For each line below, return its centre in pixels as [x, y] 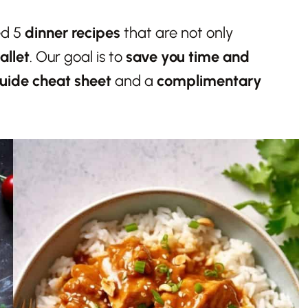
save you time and [188, 57]
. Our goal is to [78, 57]
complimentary [209, 81]
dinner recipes [73, 33]
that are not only [177, 33]
